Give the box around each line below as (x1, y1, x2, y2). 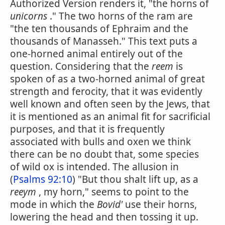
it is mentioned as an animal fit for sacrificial (10, 110, 210, 123)
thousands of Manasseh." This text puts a (10, 35, 197, 48)
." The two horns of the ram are (47, 10, 193, 23)
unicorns (10, 10, 47, 23)
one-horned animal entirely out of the (10, 47, 183, 60)
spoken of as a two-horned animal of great (10, 72, 205, 85)
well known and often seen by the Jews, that (10, 97, 210, 110)
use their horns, (123, 198, 197, 211)
